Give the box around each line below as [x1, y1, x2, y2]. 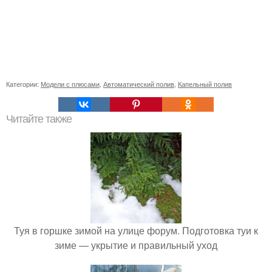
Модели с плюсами [41, 79, 100, 89]
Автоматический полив [103, 79, 174, 89]
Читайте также [6, 113, 72, 126]
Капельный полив [178, 79, 232, 89]
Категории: [6, 79, 41, 89]
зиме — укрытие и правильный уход [55, 238, 217, 253]
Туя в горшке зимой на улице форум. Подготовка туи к [14, 223, 258, 238]
